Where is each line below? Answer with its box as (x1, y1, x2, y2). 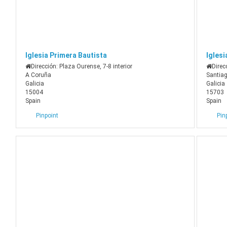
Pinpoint (36, 112, 59, 120)
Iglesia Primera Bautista (25, 51, 107, 60)
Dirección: (31, 63, 60, 70)
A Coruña (25, 71, 52, 79)
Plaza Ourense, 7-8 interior (59, 63, 133, 70)
